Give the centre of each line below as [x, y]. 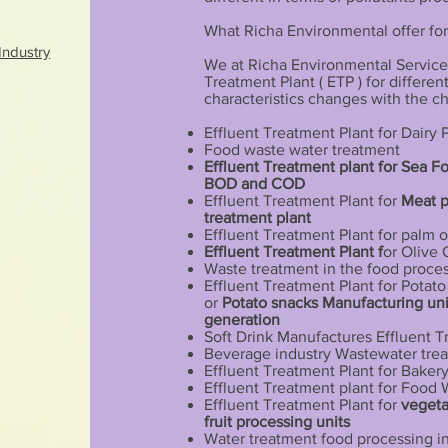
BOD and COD [254, 184]
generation [241, 320]
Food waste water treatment [301, 150]
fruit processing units [276, 422]
